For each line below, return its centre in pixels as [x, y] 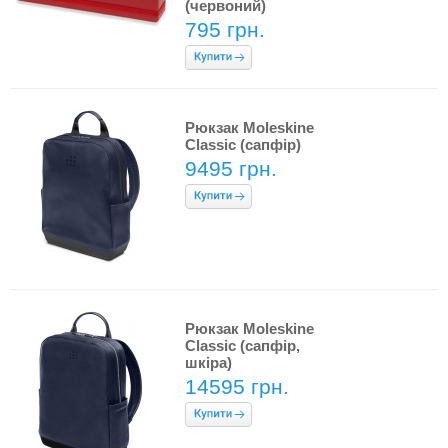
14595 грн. [237, 386]
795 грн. [225, 29]
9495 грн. [231, 168]
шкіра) [208, 362]
